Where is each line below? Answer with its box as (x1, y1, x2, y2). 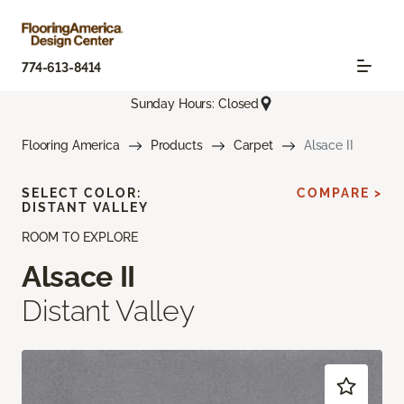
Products (150, 138, 203, 153)
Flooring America (22, 138, 120, 153)
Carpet (233, 138, 273, 153)
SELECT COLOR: (22, 186, 142, 201)
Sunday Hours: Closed (130, 96, 260, 111)
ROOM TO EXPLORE (22, 230, 138, 245)
